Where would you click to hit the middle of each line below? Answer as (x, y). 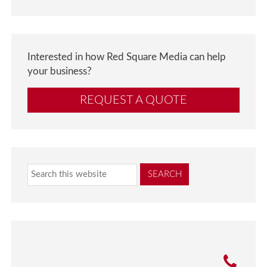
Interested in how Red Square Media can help (127, 58)
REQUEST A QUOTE (133, 100)
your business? (60, 72)
